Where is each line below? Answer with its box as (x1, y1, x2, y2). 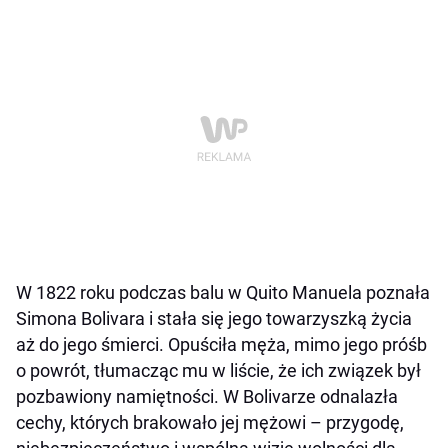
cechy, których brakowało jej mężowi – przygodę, (16, 411, 404, 433)
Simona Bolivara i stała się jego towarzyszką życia (16, 307, 412, 329)
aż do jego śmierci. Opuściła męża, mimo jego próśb (16, 333, 427, 355)
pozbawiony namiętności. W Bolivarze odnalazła (16, 385, 398, 407)
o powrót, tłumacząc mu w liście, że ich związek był (16, 359, 421, 381)
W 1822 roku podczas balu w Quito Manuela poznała (16, 281, 430, 303)
